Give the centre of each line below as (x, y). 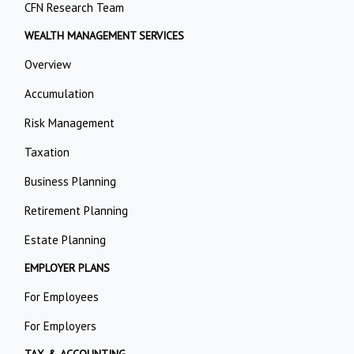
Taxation (47, 152)
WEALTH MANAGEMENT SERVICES (105, 35)
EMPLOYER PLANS (68, 267)
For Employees (62, 296)
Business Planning (71, 181)
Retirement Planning (77, 210)
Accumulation (60, 93)
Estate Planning (66, 239)
